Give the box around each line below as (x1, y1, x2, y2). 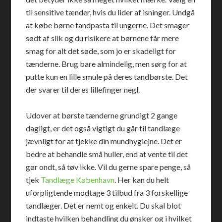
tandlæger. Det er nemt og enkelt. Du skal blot (26, 201, 181, 210)
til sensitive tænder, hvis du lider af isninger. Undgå (26, 7, 195, 17)
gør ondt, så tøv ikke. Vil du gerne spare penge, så (26, 162, 191, 171)
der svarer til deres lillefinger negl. (26, 85, 140, 94)
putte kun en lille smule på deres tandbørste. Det (26, 72, 188, 81)
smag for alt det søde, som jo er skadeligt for (26, 46, 176, 55)
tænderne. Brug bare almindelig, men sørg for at (26, 59, 187, 68)
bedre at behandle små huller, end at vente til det (26, 149, 188, 159)
